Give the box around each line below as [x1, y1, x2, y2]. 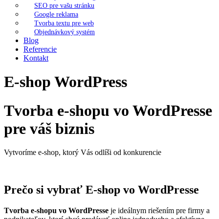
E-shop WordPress [4, 73, 127, 91]
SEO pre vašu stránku [34, 2, 94, 9]
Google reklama [34, 11, 78, 18]
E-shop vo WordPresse [86, 183, 199, 197]
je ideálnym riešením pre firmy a [109, 206, 210, 215]
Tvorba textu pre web [34, 20, 94, 27]
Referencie [23, 45, 57, 53]
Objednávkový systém [34, 28, 95, 36]
